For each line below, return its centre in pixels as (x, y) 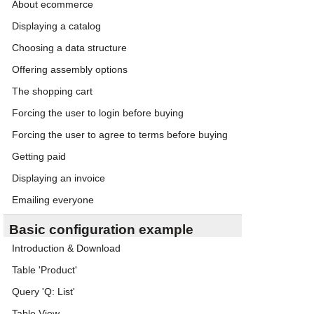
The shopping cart (52, 91)
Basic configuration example (101, 230)
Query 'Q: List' (43, 292)
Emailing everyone (53, 200)
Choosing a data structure (69, 48)
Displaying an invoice (59, 178)
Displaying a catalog (56, 26)
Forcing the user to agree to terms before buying (120, 135)
